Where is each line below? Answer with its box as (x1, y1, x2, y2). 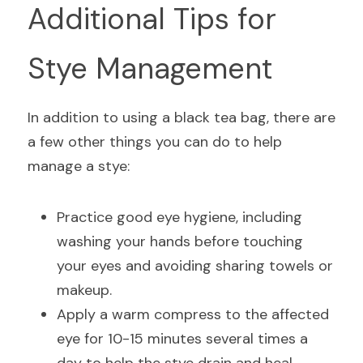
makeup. (57, 280, 112, 300)
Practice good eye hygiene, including (57, 207, 302, 227)
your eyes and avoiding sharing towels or (57, 256, 333, 275)
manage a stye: (28, 156, 130, 176)
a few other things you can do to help (28, 132, 282, 152)
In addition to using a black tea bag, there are (28, 108, 335, 127)
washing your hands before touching (57, 232, 303, 251)
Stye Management (28, 49, 272, 88)
